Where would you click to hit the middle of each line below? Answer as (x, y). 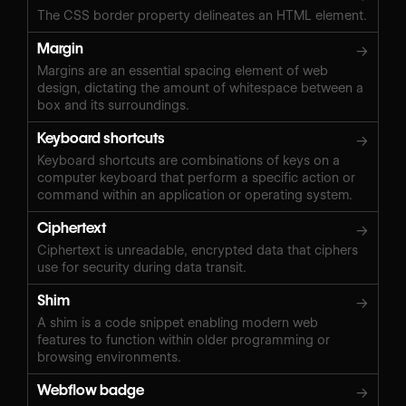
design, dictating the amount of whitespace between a (200, 87)
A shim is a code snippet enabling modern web (178, 322)
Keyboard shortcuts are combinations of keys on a (188, 160)
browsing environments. (109, 357)
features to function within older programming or (184, 339)
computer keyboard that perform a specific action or (196, 177)
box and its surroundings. (113, 105)
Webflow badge (91, 390)
